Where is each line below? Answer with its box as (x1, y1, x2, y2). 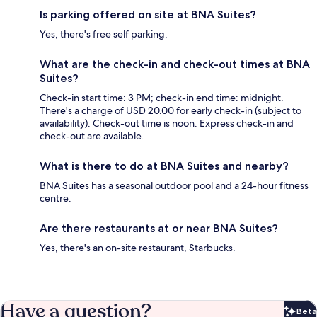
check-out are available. (40, 129, 144, 143)
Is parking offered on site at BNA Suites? (40, 8, 256, 22)
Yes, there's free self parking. (40, 28, 168, 41)
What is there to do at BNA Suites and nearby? (40, 159, 289, 173)
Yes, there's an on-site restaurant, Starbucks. (40, 241, 236, 255)
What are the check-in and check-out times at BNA (40, 57, 310, 71)
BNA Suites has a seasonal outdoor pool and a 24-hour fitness (40, 179, 309, 192)
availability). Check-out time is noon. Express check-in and (40, 117, 294, 130)
